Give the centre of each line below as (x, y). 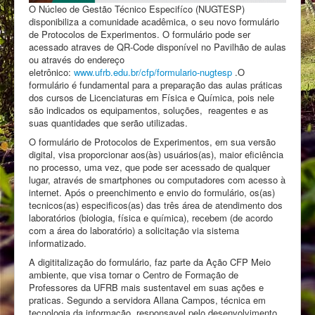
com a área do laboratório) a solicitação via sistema (134, 230)
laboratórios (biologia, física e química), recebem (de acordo (151, 217)
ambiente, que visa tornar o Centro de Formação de (134, 274)
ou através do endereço (77, 59)
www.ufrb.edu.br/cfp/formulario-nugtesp (153, 72)
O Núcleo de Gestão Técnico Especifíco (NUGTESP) (137, 8)
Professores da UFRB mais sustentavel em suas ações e (146, 287)
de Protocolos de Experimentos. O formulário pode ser (140, 34)
